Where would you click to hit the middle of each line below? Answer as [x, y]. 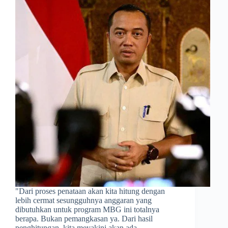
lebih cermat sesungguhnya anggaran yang [83, 200]
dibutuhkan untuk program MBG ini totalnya [87, 209]
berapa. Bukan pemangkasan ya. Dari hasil [84, 218]
